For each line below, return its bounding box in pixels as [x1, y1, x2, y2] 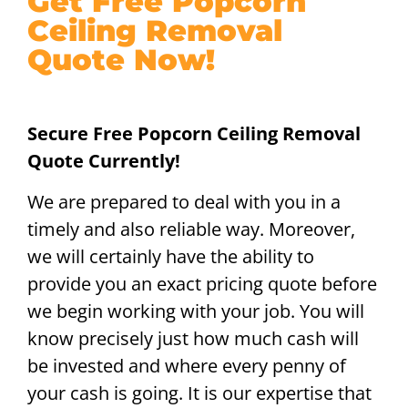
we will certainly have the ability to [27, 243, 314, 269]
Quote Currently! [27, 148, 180, 174]
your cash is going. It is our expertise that [27, 380, 372, 405]
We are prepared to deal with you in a [27, 189, 341, 214]
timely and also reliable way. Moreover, [27, 216, 355, 241]
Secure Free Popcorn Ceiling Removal [27, 121, 361, 147]
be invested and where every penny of [27, 352, 346, 378]
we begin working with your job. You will [27, 298, 364, 323]
